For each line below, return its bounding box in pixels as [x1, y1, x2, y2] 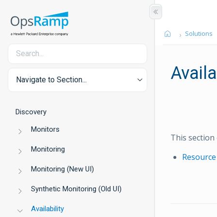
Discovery [15, 108, 46, 116]
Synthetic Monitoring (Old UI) [31, 185, 122, 193]
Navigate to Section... [16, 75, 87, 84]
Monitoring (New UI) [31, 165, 94, 173]
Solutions [185, 29, 213, 38]
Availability [31, 204, 64, 213]
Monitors [31, 125, 60, 134]
